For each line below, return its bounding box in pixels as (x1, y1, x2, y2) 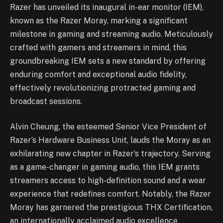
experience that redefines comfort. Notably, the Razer (10, 189, 211, 199)
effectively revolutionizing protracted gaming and (10, 83, 196, 93)
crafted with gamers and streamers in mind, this (10, 42, 187, 52)
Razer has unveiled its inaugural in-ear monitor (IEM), (10, 2, 204, 12)
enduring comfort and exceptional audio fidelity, (10, 69, 187, 79)
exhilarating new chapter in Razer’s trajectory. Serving (10, 149, 211, 159)
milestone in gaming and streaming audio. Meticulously (10, 29, 213, 39)
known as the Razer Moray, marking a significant (10, 15, 188, 25)
